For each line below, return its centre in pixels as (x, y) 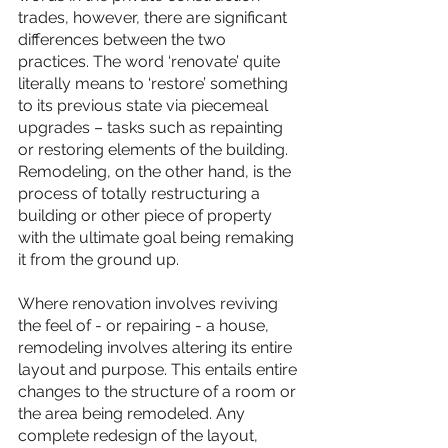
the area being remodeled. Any (133, 413)
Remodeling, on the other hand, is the (156, 171)
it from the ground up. (98, 259)
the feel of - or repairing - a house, (145, 325)
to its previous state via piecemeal (145, 105)
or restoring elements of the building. (155, 149)
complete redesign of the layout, (140, 435)
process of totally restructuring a (141, 193)
